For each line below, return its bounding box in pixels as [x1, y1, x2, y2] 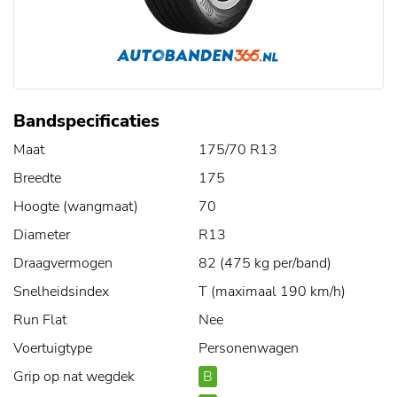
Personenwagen [198, 339, 299, 359]
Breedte [13, 168, 61, 189]
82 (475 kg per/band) [198, 253, 331, 274]
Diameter [13, 225, 70, 245]
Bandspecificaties [13, 109, 160, 134]
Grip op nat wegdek [13, 367, 135, 387]
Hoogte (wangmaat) [13, 197, 138, 217]
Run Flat [13, 310, 66, 331]
